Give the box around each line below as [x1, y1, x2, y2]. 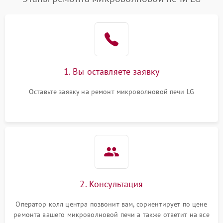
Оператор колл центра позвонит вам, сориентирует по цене [15, 200, 208, 209]
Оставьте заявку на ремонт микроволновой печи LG [28, 87, 195, 96]
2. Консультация [80, 178, 143, 190]
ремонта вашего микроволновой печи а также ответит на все [13, 210, 210, 219]
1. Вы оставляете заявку [63, 66, 160, 77]
